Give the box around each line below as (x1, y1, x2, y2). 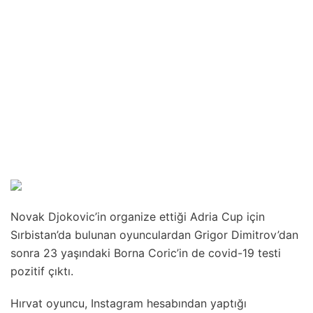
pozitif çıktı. (10, 263, 73, 278)
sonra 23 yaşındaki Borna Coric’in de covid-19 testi (10, 245, 281, 260)
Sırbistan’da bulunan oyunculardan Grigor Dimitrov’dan (10, 227, 298, 242)
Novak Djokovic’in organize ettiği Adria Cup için (10, 209, 265, 224)
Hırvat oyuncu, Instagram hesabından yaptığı (10, 296, 247, 310)
